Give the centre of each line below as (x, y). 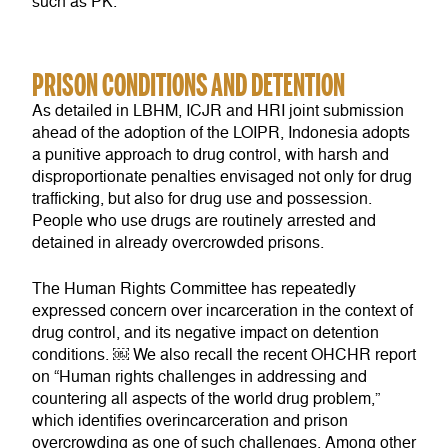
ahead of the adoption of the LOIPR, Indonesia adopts (221, 133)
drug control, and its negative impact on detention (205, 332)
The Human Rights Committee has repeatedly (194, 288)
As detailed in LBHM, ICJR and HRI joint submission (218, 111)
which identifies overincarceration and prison (190, 420)
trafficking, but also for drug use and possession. (202, 199)
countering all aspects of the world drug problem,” (206, 398)
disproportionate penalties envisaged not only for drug (222, 177)
